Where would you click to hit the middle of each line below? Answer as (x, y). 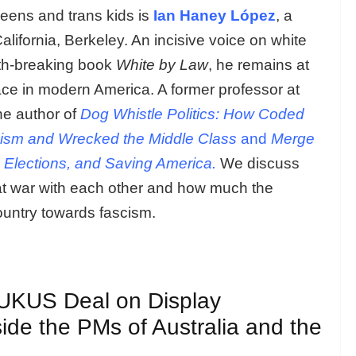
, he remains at (259, 64)
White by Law (162, 64)
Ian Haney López (215, 15)
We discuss (260, 163)
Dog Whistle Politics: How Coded (192, 114)
